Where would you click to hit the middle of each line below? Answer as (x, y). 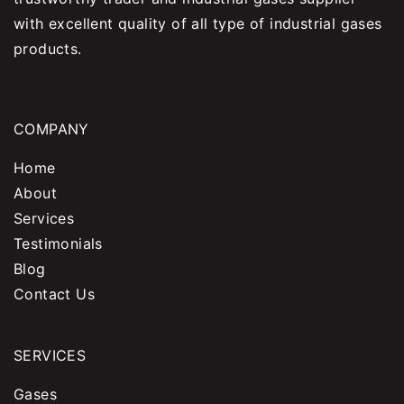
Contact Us (54, 294)
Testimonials (58, 243)
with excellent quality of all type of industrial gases (198, 23)
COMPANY (51, 129)
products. (48, 48)
